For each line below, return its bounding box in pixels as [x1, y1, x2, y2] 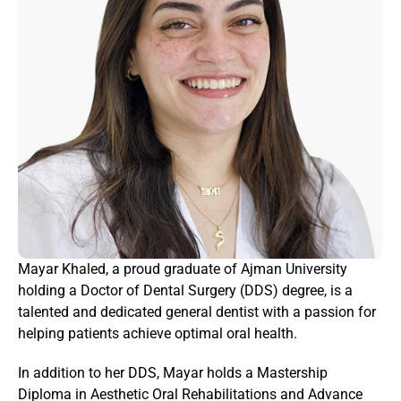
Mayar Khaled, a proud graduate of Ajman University [18, 260, 347, 277]
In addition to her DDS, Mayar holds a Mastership [18, 364, 328, 381]
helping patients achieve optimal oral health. [18, 325, 297, 342]
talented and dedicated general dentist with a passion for [18, 303, 376, 320]
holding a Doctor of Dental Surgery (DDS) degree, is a [18, 282, 353, 299]
